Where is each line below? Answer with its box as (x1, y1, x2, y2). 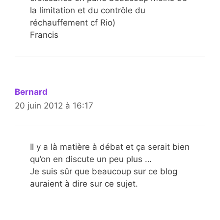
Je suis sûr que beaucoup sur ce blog (30, 166, 177, 176)
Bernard (15, 87, 48, 97)
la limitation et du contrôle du (30, 5, 145, 15)
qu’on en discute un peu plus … (30, 154, 152, 164)
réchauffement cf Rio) (30, 18, 115, 27)
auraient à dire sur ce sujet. (30, 178, 138, 189)
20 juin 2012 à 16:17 (15, 101, 93, 110)
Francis (30, 30, 58, 40)
